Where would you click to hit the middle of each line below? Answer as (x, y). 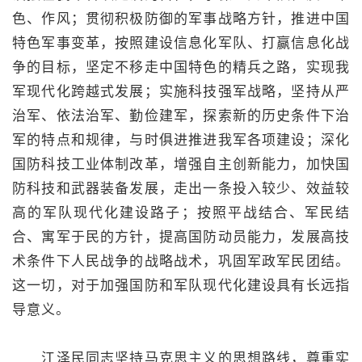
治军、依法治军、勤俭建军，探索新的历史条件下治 (181, 116)
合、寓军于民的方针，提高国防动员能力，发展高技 (181, 237)
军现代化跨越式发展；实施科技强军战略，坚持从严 (181, 91)
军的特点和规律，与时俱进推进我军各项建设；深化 (181, 140)
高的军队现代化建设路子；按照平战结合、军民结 (181, 213)
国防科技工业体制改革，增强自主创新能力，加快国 (181, 164)
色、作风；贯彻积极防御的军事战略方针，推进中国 (181, 19)
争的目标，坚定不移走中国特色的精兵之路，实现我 (181, 67)
